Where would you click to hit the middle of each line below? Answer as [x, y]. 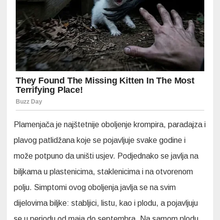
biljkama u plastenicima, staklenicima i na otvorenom [103, 171]
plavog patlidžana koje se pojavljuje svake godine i [100, 140]
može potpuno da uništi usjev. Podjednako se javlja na [106, 156]
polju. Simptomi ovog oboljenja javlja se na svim [95, 187]
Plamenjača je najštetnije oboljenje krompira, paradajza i [110, 124]
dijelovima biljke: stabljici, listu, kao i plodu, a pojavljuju [106, 203]
